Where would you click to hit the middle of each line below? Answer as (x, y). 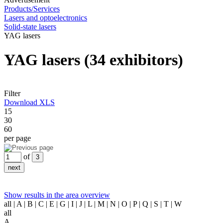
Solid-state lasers (30, 27)
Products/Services (32, 9)
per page (17, 138)
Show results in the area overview (57, 195)
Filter (12, 93)
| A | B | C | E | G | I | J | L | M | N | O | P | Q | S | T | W (98, 204)
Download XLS (29, 102)
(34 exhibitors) (134, 60)
